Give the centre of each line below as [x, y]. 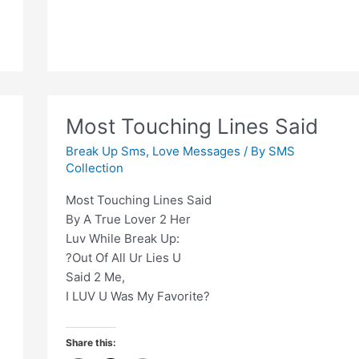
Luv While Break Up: [122, 239]
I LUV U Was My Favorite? [137, 296]
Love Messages [196, 151]
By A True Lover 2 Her [128, 220]
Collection [94, 168]
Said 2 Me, [95, 277]
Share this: [91, 343]
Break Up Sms [105, 151]
